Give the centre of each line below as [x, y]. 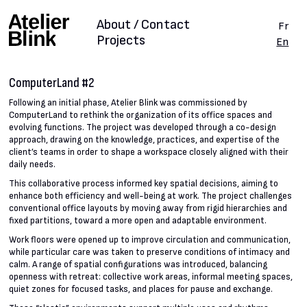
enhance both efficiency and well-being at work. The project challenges [151, 196]
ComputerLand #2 [52, 83]
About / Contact [143, 24]
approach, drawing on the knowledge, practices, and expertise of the [145, 140]
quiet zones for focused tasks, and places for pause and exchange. [141, 290]
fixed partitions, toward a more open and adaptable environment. [138, 221]
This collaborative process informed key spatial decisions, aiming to [144, 184]
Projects [121, 41]
